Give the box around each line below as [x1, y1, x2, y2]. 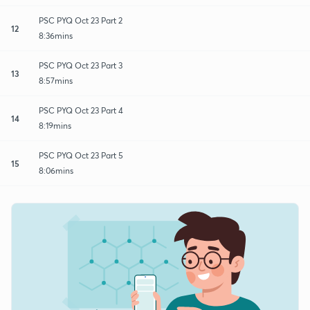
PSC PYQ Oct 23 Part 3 [39, 60, 122, 71]
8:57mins [39, 75, 73, 86]
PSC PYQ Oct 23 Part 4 [39, 104, 123, 116]
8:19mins [39, 120, 71, 131]
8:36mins [39, 30, 73, 41]
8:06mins [39, 165, 73, 176]
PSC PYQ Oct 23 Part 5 [39, 149, 123, 161]
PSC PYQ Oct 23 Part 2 [39, 15, 122, 26]
